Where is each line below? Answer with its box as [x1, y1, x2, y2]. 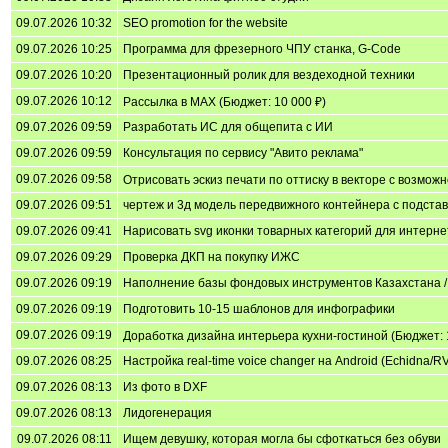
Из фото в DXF [123, 379, 207, 394]
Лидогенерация [123, 405, 212, 420]
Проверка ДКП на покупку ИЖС [123, 249, 300, 264]
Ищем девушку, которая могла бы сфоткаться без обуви [123, 431, 441, 446]
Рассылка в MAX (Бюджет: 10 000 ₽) [123, 94, 326, 109]
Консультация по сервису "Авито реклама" [123, 145, 363, 160]
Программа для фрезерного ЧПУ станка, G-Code [123, 41, 401, 56]
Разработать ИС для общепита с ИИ [123, 119, 333, 134]
